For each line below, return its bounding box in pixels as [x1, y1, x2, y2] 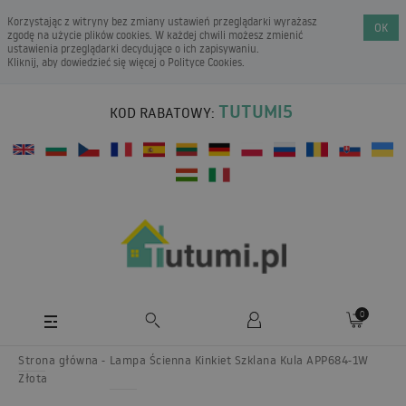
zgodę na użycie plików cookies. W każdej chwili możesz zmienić [7, 28, 303, 42]
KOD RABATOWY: [110, 103, 215, 121]
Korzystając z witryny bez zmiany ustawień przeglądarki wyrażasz [7, 14, 317, 28]
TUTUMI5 [218, 99, 293, 124]
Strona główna [18, 352, 99, 367]
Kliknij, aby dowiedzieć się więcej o [7, 55, 168, 69]
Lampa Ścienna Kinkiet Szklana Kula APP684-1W [109, 352, 369, 367]
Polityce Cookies [168, 55, 242, 69]
